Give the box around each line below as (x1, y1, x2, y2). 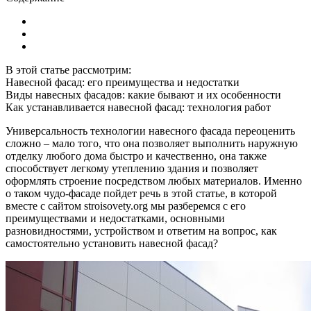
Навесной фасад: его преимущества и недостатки (6, 76, 239, 88)
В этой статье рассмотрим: (6, 63, 131, 76)
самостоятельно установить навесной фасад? (6, 237, 218, 249)
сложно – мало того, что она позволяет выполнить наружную (6, 137, 298, 149)
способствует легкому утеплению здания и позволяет (6, 162, 258, 174)
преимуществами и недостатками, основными (6, 212, 225, 224)
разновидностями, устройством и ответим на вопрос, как (6, 224, 277, 237)
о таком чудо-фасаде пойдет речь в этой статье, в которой (6, 187, 277, 199)
